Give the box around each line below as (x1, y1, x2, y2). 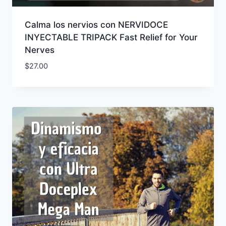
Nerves (24, 45, 54, 55)
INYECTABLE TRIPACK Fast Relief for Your (24, 32, 198, 43)
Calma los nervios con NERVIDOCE (24, 20, 168, 30)
